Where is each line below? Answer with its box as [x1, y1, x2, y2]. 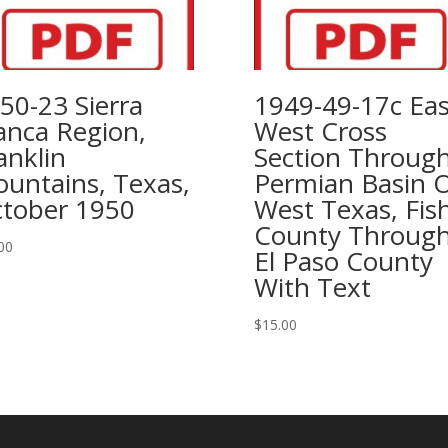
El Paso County [253, 243, 433, 279]
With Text [253, 269, 371, 305]
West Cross [253, 113, 387, 149]
